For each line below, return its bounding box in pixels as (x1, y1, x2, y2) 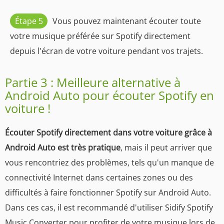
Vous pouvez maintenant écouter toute (52, 15, 201, 26)
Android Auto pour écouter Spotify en (5, 86, 214, 103)
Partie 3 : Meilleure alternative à (5, 73, 180, 90)
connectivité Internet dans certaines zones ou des (5, 171, 193, 183)
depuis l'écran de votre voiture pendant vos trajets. (10, 45, 203, 56)
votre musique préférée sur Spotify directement (10, 30, 190, 41)
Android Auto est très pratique (5, 141, 120, 153)
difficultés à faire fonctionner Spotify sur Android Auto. (5, 186, 211, 198)
